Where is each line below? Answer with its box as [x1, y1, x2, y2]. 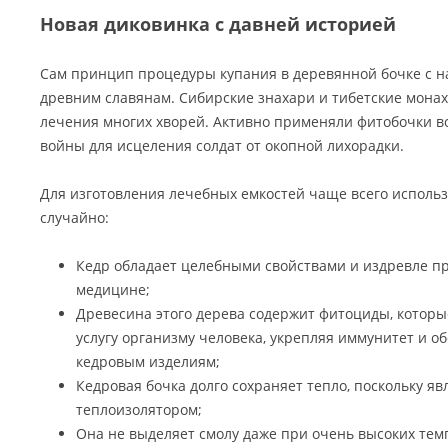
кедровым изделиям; [76, 352, 220, 371]
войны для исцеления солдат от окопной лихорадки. [40, 136, 404, 155]
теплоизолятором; [76, 400, 202, 419]
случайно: [40, 208, 109, 227]
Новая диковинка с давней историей [40, 12, 396, 36]
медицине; [76, 280, 150, 299]
